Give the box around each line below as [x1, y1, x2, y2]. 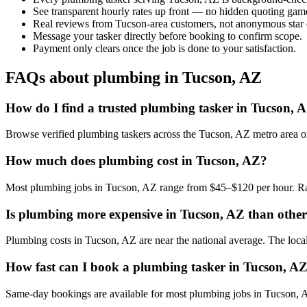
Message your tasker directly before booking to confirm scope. [33, 29, 302, 42]
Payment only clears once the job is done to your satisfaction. [33, 42, 296, 54]
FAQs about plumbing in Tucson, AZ [5, 68, 262, 86]
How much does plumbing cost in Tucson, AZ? [5, 153, 267, 169]
